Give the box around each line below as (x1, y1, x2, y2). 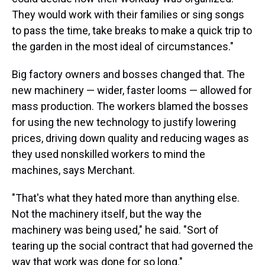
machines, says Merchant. (12, 164, 135, 176)
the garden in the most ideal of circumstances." (12, 40, 234, 53)
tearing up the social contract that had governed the (12, 240, 253, 252)
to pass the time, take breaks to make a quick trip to (12, 24, 252, 37)
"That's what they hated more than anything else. (12, 192, 240, 204)
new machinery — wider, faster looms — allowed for (12, 84, 252, 96)
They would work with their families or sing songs (12, 8, 244, 21)
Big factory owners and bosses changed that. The (12, 68, 245, 80)
